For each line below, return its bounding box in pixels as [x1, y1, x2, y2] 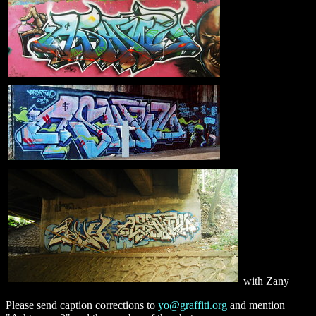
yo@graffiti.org [158, 298, 227, 311]
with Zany [241, 274, 289, 287]
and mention [227, 298, 285, 311]
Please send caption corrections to [6, 298, 158, 311]
